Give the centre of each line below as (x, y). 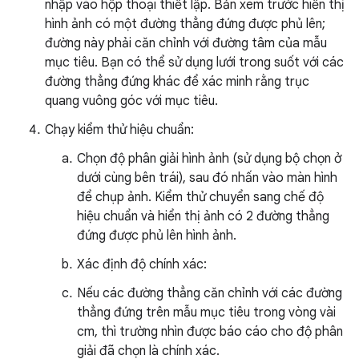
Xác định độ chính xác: (142, 265)
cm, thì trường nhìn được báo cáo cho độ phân (210, 332)
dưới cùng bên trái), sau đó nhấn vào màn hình (207, 178)
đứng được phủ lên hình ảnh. (157, 236)
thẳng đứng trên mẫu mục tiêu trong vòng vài (206, 313)
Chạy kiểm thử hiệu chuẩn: (119, 130)
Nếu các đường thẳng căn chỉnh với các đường (210, 294)
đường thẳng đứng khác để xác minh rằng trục (177, 82)
